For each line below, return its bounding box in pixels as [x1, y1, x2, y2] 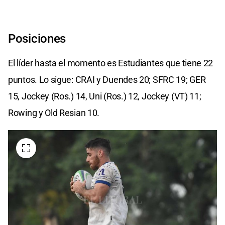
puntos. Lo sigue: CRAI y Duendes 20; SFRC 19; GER [8, 74, 206, 85]
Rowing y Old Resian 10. [8, 107, 100, 118]
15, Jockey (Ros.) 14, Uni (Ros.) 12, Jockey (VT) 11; [8, 90, 201, 101]
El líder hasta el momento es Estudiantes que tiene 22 [8, 57, 213, 68]
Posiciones [8, 31, 66, 46]
